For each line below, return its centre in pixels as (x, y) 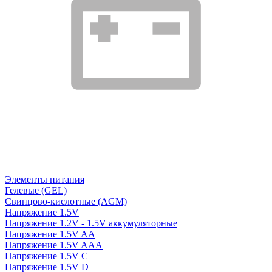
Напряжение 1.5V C (46, 256)
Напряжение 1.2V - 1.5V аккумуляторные (91, 223)
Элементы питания (45, 179)
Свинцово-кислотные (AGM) (66, 201)
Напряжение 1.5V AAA (54, 245)
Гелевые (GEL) (36, 190)
